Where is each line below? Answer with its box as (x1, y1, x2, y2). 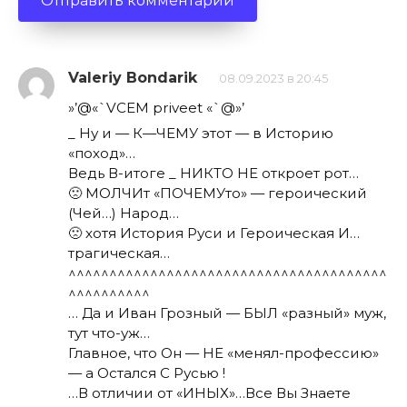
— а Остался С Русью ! (68, 363, 225, 382)
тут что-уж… (68, 323, 150, 342)
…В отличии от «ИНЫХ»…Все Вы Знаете (68, 383, 351, 402)
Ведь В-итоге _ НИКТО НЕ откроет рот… (68, 164, 359, 182)
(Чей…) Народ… (68, 203, 179, 222)
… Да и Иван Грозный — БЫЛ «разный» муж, (68, 303, 386, 322)
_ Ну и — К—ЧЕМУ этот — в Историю (68, 124, 333, 142)
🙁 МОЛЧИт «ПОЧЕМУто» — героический (68, 184, 367, 202)
